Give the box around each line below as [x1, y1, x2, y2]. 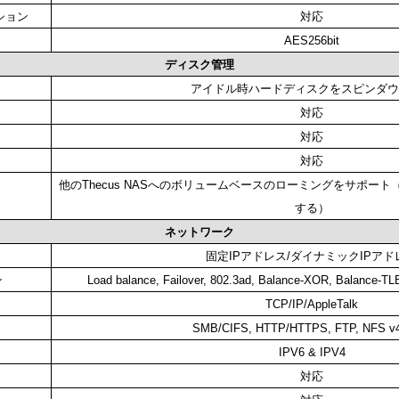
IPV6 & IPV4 [278, 346, 346, 360]
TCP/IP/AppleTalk [265, 297, 358, 312]
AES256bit [284, 34, 339, 48]
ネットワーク [165, 225, 234, 240]
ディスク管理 [165, 58, 234, 72]
